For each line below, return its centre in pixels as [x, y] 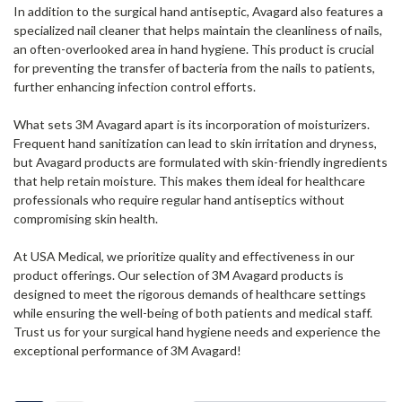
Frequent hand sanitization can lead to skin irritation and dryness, [195, 143]
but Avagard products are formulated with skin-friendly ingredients [201, 162]
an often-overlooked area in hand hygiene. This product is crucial [194, 48]
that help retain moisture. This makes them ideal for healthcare [189, 180]
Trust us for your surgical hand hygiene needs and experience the [197, 331]
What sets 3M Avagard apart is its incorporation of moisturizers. [192, 124]
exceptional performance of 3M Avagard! [127, 350]
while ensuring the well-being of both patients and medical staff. [193, 312]
